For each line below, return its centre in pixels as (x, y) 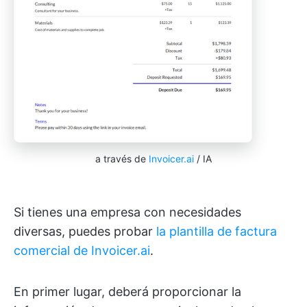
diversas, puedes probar (85, 232)
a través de (122, 159)
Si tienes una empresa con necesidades (127, 212)
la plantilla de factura (217, 232)
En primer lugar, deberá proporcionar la (127, 292)
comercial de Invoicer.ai (82, 251)
